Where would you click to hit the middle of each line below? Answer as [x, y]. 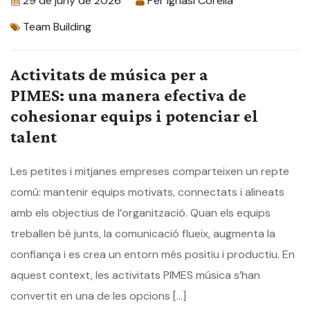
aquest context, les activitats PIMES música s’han [135, 275]
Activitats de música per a [109, 75]
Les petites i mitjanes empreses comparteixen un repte [150, 172]
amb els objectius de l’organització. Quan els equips [140, 213]
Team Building [57, 27]
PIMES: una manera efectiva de [128, 95]
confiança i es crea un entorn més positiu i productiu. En [153, 255]
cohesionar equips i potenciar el [134, 116]
